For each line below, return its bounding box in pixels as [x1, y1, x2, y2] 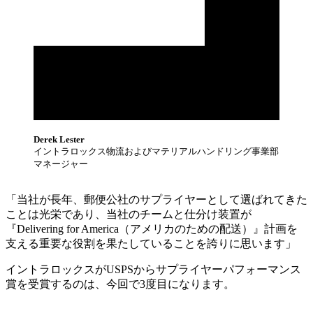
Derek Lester [34, 134, 85, 145]
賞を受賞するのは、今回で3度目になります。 [6, 278, 235, 291]
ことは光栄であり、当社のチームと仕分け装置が [6, 208, 252, 221]
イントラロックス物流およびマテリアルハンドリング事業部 [34, 146, 279, 157]
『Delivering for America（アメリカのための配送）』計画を [6, 223, 298, 235]
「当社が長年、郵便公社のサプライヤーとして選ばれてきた [6, 194, 307, 206]
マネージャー [34, 159, 88, 170]
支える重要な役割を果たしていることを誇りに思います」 [6, 238, 296, 250]
